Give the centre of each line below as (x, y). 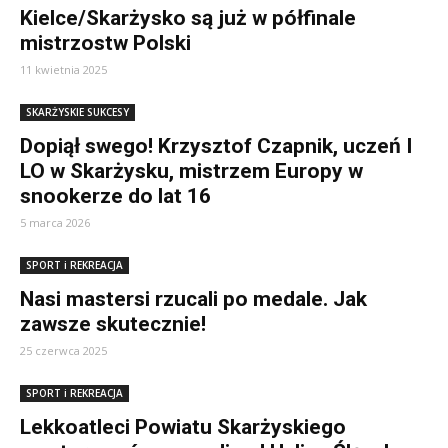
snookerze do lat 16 (115, 196)
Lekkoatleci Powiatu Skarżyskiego (183, 427)
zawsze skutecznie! (113, 324)
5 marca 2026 (55, 222)
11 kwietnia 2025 (63, 69)
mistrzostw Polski (105, 43)
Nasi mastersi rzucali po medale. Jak (193, 299)
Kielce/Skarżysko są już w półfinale (188, 18)
